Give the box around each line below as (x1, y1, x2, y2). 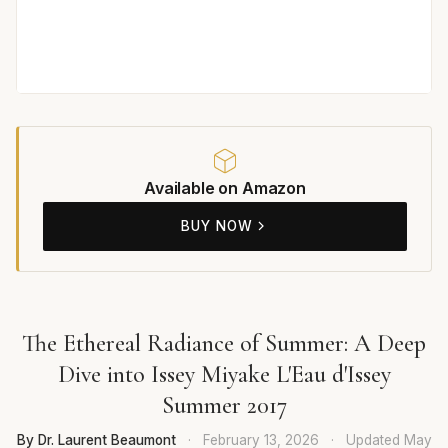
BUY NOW (180, 217, 254, 234)
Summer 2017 (161, 390, 287, 420)
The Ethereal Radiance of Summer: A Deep (22, 328, 426, 358)
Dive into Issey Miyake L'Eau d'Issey (57, 359, 391, 389)
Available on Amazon (144, 178, 306, 198)
